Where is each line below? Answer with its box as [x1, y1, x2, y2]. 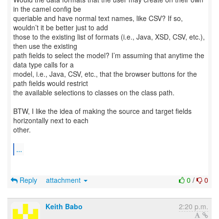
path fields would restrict [13, 78, 88, 88]
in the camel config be [13, 4, 81, 14]
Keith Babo [45, 201, 83, 211]
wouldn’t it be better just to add [13, 22, 108, 32]
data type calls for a [13, 60, 74, 69]
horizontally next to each [13, 115, 88, 125]
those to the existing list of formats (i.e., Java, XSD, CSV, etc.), [13, 32, 205, 42]
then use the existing [13, 41, 77, 51]
